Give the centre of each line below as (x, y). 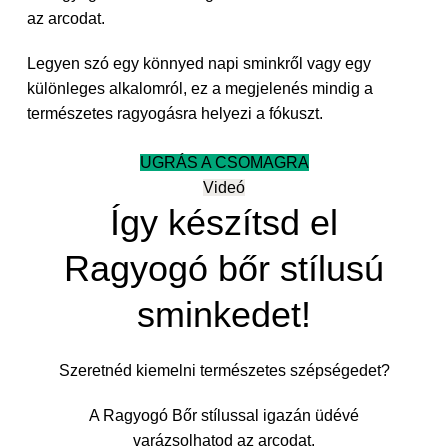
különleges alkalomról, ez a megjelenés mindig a (199, 89)
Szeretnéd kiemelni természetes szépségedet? (224, 371)
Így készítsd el (224, 223)
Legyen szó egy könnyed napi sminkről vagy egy (198, 64)
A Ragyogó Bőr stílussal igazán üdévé (224, 416)
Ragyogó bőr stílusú (224, 269)
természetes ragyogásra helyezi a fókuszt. (174, 114)
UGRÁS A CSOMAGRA (224, 163)
